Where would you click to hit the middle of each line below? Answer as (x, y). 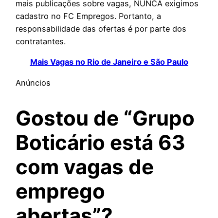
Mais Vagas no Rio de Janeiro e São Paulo (109, 62)
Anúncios (33, 82)
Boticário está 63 (100, 142)
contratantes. (41, 42)
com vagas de (85, 166)
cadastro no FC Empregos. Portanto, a (88, 16)
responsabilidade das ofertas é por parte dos (101, 29)
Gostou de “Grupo (105, 118)
